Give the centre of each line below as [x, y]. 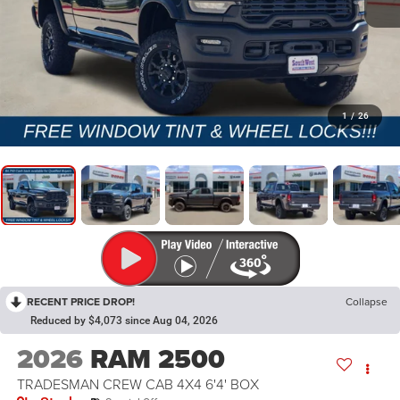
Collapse [367, 302]
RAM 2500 [157, 359]
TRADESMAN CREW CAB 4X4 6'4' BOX [137, 384]
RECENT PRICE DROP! [81, 302]
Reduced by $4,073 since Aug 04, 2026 [124, 321]
